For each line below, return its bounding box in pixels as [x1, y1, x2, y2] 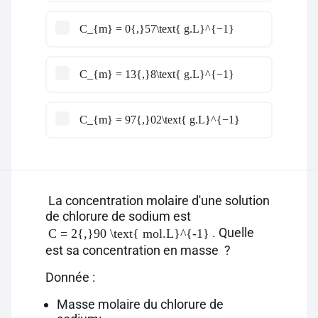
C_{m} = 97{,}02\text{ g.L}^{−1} [79, 114, 240, 126]
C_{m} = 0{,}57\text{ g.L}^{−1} [79, 23, 234, 35]
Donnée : [45, 270, 95, 285]
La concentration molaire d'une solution [45, 193, 270, 208]
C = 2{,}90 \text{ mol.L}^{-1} [48, 226, 209, 241]
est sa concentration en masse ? [45, 243, 231, 258]
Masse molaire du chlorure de [57, 297, 224, 312]
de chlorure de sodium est [45, 209, 194, 224]
